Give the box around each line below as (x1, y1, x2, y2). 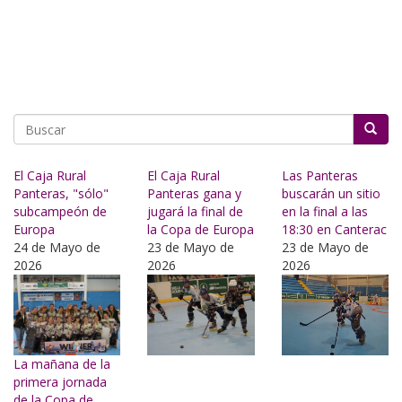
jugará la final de (147, 203, 244, 221)
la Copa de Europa (147, 221, 255, 239)
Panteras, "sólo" (13, 185, 109, 203)
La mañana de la (13, 355, 110, 373)
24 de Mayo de (13, 239, 100, 257)
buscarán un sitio (281, 185, 380, 203)
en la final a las (281, 203, 368, 221)
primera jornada (13, 373, 107, 391)
